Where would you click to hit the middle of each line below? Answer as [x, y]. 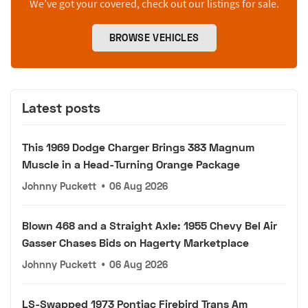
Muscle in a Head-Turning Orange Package [131, 164]
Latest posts [61, 108]
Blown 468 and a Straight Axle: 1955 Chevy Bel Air [150, 225]
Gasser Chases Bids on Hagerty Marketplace [135, 242]
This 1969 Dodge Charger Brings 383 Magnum [138, 146]
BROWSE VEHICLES [154, 38]
